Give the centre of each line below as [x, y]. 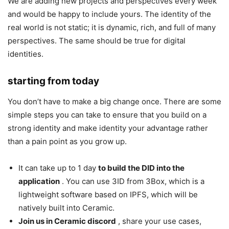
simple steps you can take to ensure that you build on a [107, 115]
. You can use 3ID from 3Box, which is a [132, 181]
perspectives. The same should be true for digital [97, 41]
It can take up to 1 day [58, 168]
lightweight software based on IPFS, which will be [108, 194]
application [39, 181]
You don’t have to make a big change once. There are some [114, 101]
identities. [26, 54]
